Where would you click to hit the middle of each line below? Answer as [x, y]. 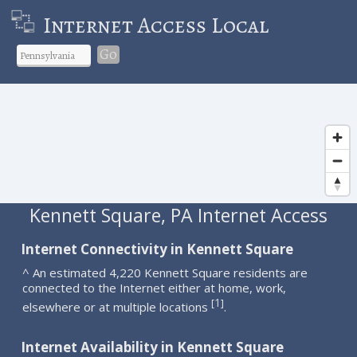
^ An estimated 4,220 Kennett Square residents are [165, 272]
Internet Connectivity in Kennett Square [157, 249]
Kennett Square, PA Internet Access [178, 215]
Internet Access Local [155, 25]
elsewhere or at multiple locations [117, 306]
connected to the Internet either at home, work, [155, 287]
